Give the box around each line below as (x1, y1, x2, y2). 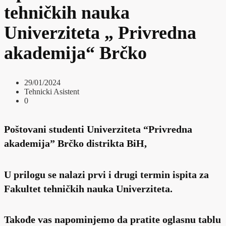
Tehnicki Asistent (24, 87, 79, 96)
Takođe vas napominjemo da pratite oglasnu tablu (4, 213, 221, 225)
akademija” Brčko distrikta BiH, (4, 138, 147, 149)
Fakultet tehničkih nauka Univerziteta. (4, 183, 173, 194)
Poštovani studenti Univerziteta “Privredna (4, 124, 192, 135)
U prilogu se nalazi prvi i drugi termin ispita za (4, 168, 209, 180)
